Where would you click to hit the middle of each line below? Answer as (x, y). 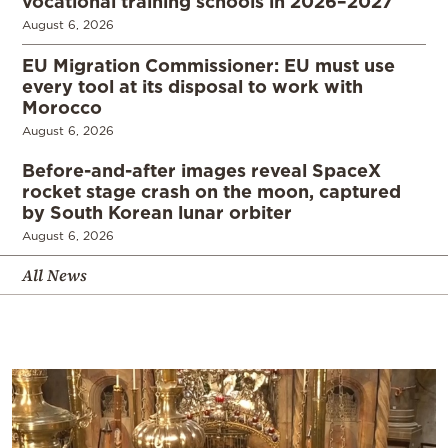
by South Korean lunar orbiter (157, 212)
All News (54, 275)
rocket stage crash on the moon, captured (211, 191)
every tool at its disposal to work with (192, 86)
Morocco (62, 107)
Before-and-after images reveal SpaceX (201, 170)
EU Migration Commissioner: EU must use (208, 65)
